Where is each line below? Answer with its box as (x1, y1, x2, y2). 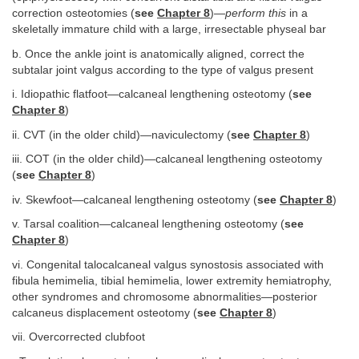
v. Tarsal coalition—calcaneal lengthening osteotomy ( (12, 218, 284, 231)
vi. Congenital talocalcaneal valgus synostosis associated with (12, 258, 324, 271)
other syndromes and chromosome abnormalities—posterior (12, 290, 317, 303)
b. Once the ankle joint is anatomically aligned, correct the (12, 47, 305, 60)
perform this (225, 7, 286, 20)
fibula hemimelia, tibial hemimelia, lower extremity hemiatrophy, (12, 274, 332, 287)
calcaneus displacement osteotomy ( (12, 306, 197, 319)
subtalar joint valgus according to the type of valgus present (12, 63, 313, 76)
